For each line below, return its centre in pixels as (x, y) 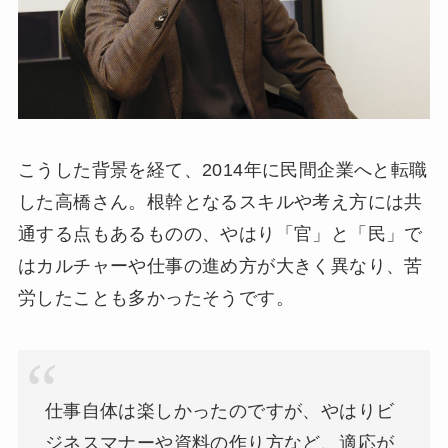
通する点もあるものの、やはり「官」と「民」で (220, 234)
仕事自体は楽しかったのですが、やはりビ (219, 411)
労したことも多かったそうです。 (155, 298)
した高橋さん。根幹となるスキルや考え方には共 (220, 202)
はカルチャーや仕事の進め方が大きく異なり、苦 (220, 266)
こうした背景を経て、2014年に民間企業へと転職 (222, 170)
